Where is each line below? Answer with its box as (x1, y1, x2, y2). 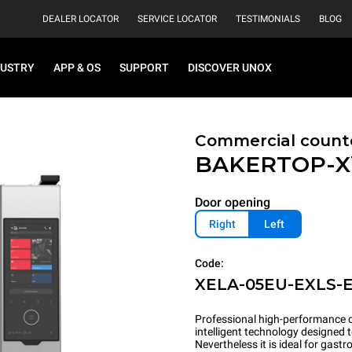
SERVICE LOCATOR (137, 13, 217, 24)
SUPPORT (119, 61, 169, 74)
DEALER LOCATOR (42, 13, 119, 24)
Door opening (195, 195, 270, 210)
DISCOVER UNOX (188, 61, 272, 74)
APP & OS (53, 61, 101, 74)
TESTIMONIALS (236, 13, 300, 24)
